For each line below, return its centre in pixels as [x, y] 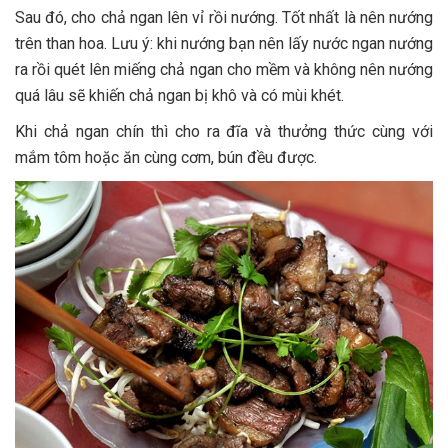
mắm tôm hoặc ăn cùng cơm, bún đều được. [166, 157]
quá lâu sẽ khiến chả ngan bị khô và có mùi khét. [179, 95]
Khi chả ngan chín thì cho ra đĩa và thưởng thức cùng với [224, 131]
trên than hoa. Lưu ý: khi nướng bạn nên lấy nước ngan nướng [224, 43]
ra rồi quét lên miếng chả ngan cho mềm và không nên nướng [224, 69]
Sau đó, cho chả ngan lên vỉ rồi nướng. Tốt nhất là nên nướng [224, 17]
